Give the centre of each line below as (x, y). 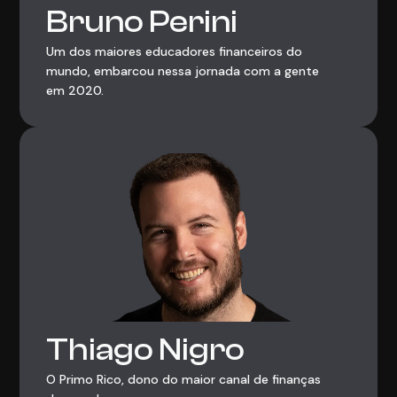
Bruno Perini (142, 21)
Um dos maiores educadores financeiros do (175, 51)
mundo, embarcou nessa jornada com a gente (183, 70)
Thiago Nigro (146, 349)
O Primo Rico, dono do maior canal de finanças (184, 379)
